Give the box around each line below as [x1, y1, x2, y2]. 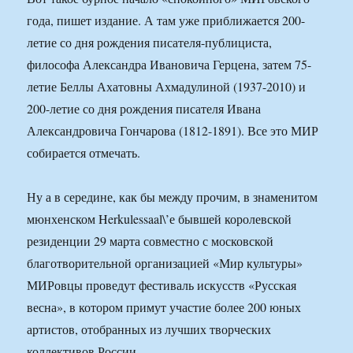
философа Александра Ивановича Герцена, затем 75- [27, 56, 312, 73]
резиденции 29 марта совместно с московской [27, 232, 274, 250]
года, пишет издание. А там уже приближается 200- [27, 12, 306, 29]
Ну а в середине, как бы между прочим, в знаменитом [27, 188, 318, 206]
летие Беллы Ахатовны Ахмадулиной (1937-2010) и [27, 78, 307, 95]
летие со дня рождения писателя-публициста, [27, 34, 273, 51]
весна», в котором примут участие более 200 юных [27, 299, 302, 316]
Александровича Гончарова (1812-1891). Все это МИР [27, 122, 319, 139]
